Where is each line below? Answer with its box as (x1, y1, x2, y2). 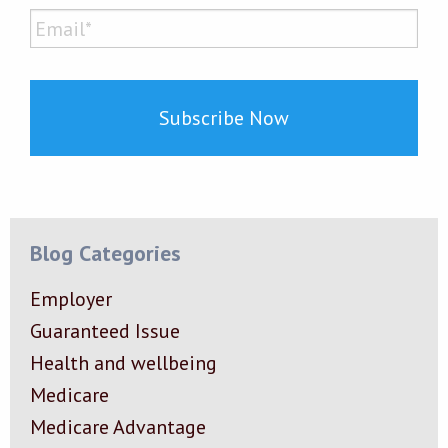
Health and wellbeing (30, 350, 217, 377)
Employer (30, 286, 112, 313)
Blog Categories (30, 239, 181, 268)
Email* (29, 8, 84, 35)
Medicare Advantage (30, 414, 206, 441)
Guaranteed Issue (30, 318, 180, 345)
